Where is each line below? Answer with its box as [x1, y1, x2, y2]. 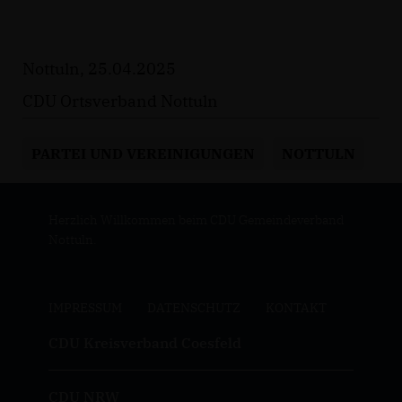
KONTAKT [265, 299, 327, 316]
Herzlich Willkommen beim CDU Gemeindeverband [48, 211, 344, 228]
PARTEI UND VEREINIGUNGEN [31, 143, 255, 163]
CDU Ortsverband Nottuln [22, 90, 218, 111]
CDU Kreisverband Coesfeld [48, 333, 241, 352]
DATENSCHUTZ [146, 299, 240, 316]
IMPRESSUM [48, 299, 122, 316]
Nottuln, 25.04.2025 [22, 57, 176, 79]
